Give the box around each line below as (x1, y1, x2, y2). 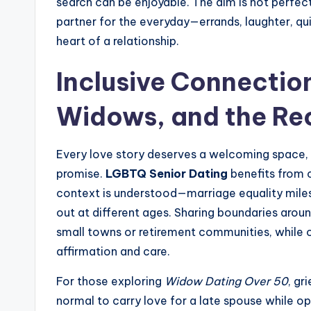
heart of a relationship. (56, 34, 179, 48)
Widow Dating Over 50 (165, 274, 288, 288)
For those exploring (56, 274, 165, 288)
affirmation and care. (56, 244, 170, 258)
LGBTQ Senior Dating (106, 167, 228, 180)
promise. (56, 167, 106, 180)
